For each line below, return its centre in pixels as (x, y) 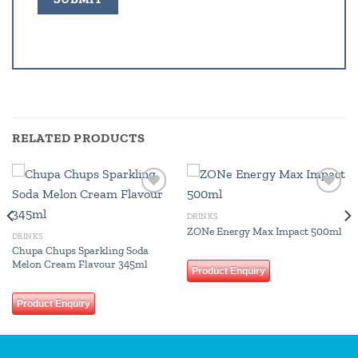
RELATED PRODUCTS (79, 137)
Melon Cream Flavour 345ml (80, 263)
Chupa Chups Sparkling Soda (80, 250)
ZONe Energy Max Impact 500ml (264, 231)
